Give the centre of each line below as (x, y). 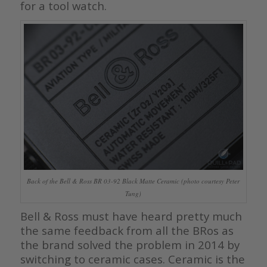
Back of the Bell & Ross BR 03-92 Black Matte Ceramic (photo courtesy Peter (133, 181)
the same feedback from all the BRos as (127, 230)
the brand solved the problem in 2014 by (130, 245)
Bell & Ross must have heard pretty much (131, 216)
